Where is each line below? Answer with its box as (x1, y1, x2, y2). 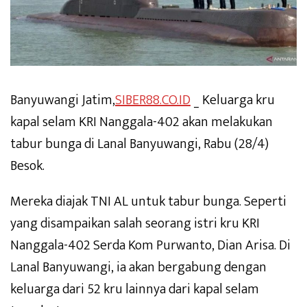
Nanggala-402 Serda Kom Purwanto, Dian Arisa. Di (10, 234, 291, 258)
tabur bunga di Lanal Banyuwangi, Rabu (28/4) (10, 132, 269, 156)
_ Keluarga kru (191, 88, 275, 112)
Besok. (10, 154, 45, 178)
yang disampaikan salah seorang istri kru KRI (10, 212, 260, 236)
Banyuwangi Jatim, (10, 88, 115, 112)
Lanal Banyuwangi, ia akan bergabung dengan (10, 256, 267, 280)
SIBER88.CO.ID (115, 88, 191, 112)
